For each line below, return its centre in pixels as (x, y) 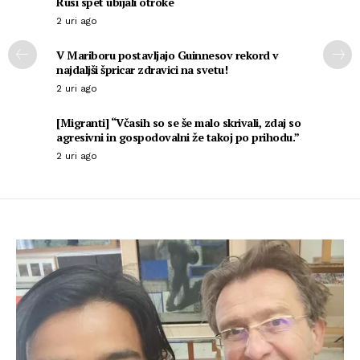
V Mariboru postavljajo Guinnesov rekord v (168, 55)
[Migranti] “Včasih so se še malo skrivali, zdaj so (178, 123)
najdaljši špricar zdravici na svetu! (142, 70)
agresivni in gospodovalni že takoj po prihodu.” (178, 137)
